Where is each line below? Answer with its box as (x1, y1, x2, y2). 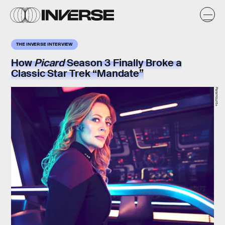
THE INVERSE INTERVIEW (16, 41, 73, 47)
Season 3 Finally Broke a (64, 56, 182, 69)
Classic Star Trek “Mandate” (11, 67, 144, 80)
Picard (34, 56, 65, 69)
